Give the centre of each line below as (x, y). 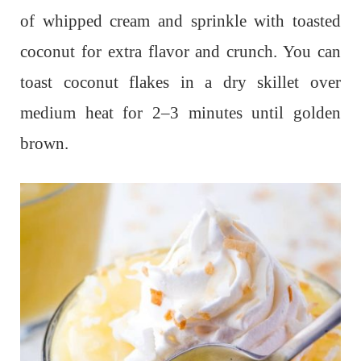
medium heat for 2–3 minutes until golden (180, 113)
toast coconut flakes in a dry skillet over (180, 83)
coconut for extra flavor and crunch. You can (180, 52)
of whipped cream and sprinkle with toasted (180, 21)
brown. (44, 144)
